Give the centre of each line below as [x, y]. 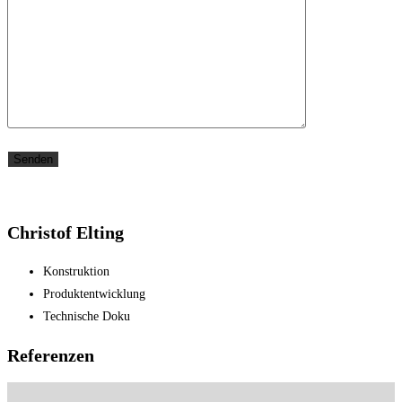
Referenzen [51, 355]
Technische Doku [87, 316]
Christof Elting [66, 233]
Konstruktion [76, 271]
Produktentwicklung [94, 293]
